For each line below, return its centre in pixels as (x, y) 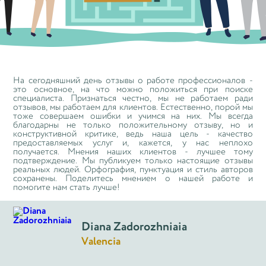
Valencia (101, 242)
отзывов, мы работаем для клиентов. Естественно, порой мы (133, 107)
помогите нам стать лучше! (67, 187)
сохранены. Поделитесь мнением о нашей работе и (133, 178)
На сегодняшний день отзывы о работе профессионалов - (133, 80)
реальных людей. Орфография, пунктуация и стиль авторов (133, 170)
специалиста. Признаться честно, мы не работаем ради (133, 98)
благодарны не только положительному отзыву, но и (133, 125)
